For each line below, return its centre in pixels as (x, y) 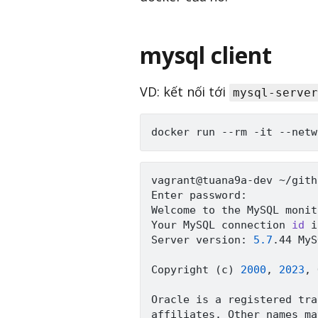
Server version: (202, 240)
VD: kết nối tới (185, 92)
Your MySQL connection (221, 225)
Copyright (183, 270)
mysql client (206, 55)
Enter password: (202, 196)
